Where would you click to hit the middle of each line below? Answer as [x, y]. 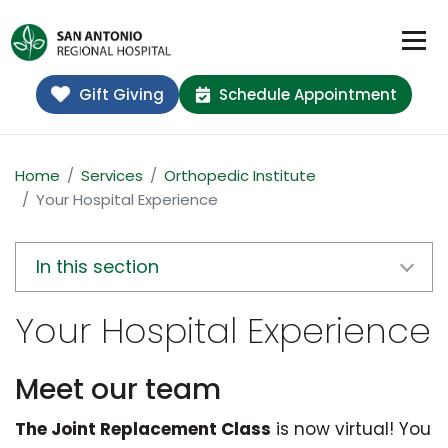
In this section [97, 267]
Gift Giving [121, 95]
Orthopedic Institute [240, 176]
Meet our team [118, 390]
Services [112, 176]
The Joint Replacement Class [143, 429]
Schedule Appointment [307, 95]
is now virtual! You [351, 429]
